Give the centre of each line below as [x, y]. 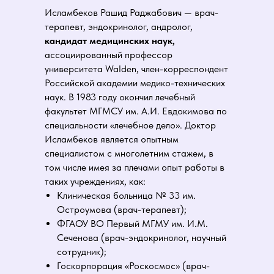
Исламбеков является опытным [112, 139]
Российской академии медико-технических [135, 83]
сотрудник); [82, 252]
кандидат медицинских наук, [110, 41]
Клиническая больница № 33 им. [126, 195]
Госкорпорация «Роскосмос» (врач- [133, 266]
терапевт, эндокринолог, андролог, [119, 27]
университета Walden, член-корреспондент [136, 69]
